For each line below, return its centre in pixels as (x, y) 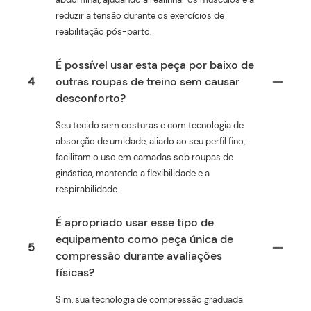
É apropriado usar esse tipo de (135, 222)
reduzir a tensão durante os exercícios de (140, 15)
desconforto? (91, 98)
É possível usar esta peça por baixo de (155, 65)
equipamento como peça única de (144, 239)
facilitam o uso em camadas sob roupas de (144, 157)
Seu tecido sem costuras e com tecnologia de (150, 125)
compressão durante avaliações (139, 255)
